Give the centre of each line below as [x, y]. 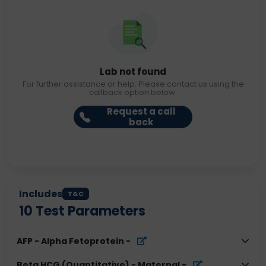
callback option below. [133, 92]
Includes [41, 194]
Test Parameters [89, 211]
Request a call [141, 111]
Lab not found [133, 72]
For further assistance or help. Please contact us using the [133, 84]
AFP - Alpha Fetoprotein [70, 241]
